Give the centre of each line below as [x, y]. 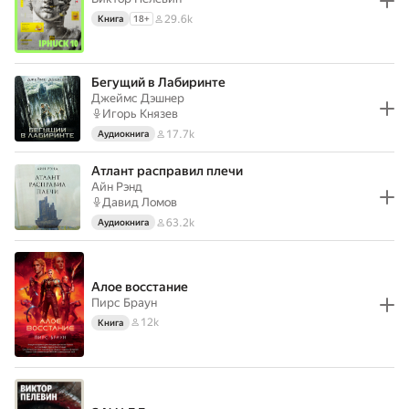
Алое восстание [140, 286]
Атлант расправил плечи [167, 171]
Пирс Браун [124, 302]
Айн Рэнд [117, 187]
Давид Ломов [140, 202]
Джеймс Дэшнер [138, 98]
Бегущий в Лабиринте [158, 82]
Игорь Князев [141, 114]
